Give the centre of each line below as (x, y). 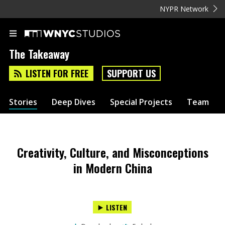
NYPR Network (184, 9)
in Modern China (113, 168)
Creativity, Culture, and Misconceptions (113, 152)
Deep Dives (74, 102)
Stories (23, 102)
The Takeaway (39, 54)
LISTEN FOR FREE (57, 74)
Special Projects (141, 102)
